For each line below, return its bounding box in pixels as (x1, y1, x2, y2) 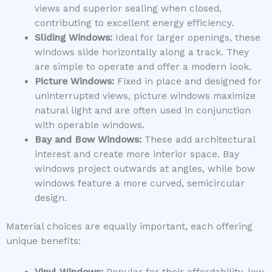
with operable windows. (34, 119, 144, 131)
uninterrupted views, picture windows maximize (34, 90, 256, 101)
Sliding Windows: (34, 32, 112, 43)
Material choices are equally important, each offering (6, 220, 253, 232)
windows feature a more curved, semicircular (34, 177, 245, 189)
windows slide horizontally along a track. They (34, 46, 249, 58)
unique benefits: (6, 235, 81, 246)
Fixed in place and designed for (114, 75, 262, 87)
